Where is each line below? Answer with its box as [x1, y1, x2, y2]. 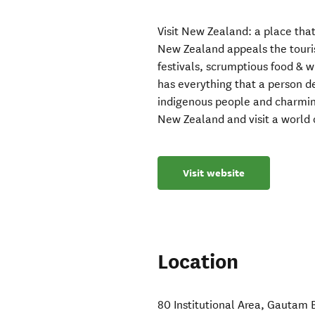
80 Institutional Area [157, 298, 262, 312]
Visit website [183, 166, 245, 181]
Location [157, 249, 239, 276]
